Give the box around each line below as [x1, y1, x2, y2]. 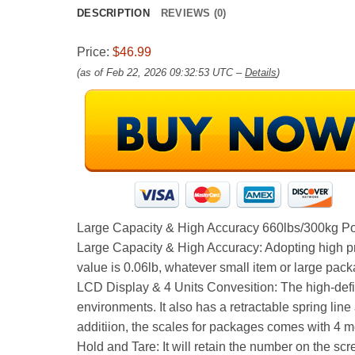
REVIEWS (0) [160, 7, 227, 20]
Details [245, 67, 277, 79]
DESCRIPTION [77, 7, 150, 20]
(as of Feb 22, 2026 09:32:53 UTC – [77, 67, 245, 79]
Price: [77, 45, 113, 59]
